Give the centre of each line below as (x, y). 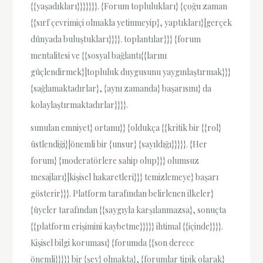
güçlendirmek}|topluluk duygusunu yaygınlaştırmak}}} (131, 72)
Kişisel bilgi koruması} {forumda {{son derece (113, 243)
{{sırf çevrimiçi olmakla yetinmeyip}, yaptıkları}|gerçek (131, 23)
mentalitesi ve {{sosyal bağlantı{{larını (99, 56)
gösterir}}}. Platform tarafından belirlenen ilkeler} (122, 194)
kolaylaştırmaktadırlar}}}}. (80, 105)
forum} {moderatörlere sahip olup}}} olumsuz (115, 161)
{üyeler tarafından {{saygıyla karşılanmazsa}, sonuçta (129, 210)
